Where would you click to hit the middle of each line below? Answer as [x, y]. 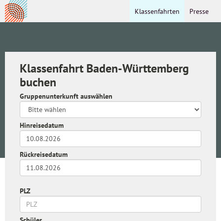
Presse [199, 11]
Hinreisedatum [42, 125]
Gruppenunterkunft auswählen [66, 96]
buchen [38, 82]
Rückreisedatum [44, 154]
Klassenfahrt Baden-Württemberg [104, 68]
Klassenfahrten [157, 11]
